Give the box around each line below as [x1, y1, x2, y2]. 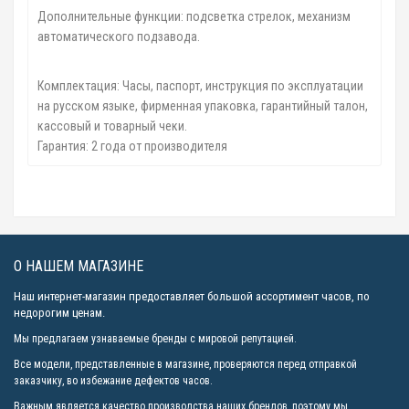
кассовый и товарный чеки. [37, 118, 187, 133]
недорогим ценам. [14, 305, 105, 320]
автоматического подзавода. [37, 28, 200, 44]
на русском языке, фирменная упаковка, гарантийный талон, [37, 98, 368, 113]
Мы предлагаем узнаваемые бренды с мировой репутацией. [14, 331, 297, 345]
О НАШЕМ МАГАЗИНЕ [14, 257, 143, 275]
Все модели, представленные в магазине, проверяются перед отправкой [14, 357, 357, 371]
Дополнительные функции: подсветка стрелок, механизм [37, 8, 351, 24]
